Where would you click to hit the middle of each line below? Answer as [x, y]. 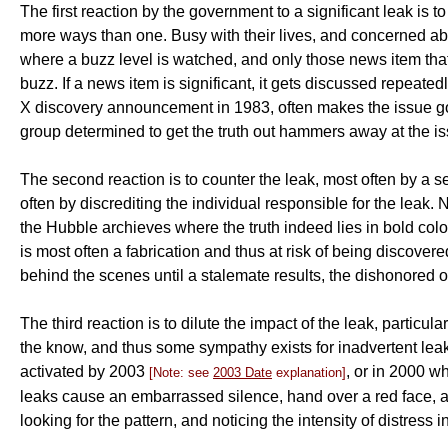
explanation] [309, 372]
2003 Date [242, 372]
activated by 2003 [84, 371]
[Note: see [181, 372]
